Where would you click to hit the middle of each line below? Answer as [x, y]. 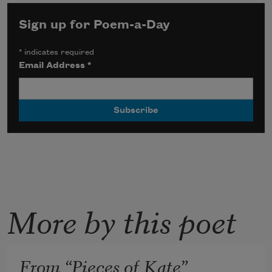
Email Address [53, 65]
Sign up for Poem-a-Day [95, 25]
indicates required [58, 52]
